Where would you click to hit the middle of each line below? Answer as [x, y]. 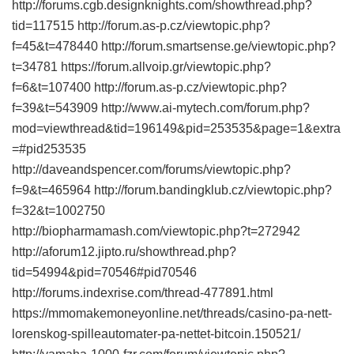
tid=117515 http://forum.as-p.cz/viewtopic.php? [141, 26]
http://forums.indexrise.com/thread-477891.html [143, 293]
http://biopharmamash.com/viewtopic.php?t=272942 [156, 231]
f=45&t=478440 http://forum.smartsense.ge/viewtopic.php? [174, 46]
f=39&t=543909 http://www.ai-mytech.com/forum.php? [161, 108]
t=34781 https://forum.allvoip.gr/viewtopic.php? [141, 67]
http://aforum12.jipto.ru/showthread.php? [124, 252]
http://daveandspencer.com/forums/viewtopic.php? [151, 169]
